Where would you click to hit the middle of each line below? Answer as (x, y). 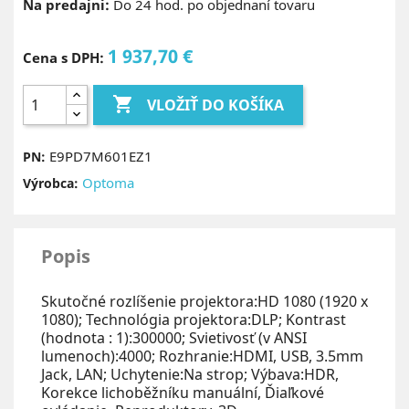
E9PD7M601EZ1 (101, 157)
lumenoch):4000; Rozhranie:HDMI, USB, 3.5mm (202, 357)
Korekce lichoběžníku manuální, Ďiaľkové (183, 393)
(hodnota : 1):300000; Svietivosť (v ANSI (174, 338)
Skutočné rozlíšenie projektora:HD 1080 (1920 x (204, 302)
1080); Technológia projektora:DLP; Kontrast (194, 320)
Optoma (108, 183)
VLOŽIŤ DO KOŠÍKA (216, 105)
